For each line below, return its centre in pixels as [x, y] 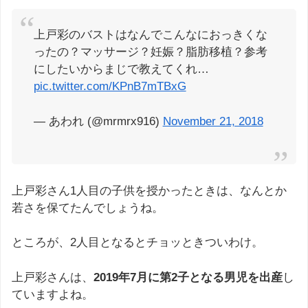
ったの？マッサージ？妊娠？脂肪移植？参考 [150, 52]
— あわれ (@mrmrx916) [98, 121]
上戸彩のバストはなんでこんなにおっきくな [150, 35]
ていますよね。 [53, 294]
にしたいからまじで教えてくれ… [121, 69]
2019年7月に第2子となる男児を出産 [188, 277]
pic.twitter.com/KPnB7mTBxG [110, 87]
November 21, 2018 [213, 121]
